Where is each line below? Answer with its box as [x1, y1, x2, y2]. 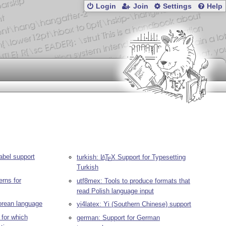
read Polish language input [76, 187, 154, 195]
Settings [163, 3, 192, 11]
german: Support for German [76, 213, 160, 221]
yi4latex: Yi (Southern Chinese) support [76, 200, 191, 208]
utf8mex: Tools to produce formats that [76, 177, 190, 185]
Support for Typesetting [115, 153, 186, 161]
